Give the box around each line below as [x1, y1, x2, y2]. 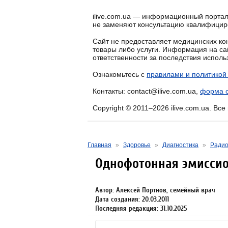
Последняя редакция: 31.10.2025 [95, 204, 187, 213]
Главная [88, 141, 111, 149]
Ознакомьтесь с [93, 70, 147, 78]
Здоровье [123, 141, 151, 149]
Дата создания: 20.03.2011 [95, 195, 169, 204]
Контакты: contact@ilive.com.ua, [93, 87, 200, 95]
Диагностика [162, 141, 198, 149]
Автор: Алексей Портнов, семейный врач [95, 186, 215, 194]
